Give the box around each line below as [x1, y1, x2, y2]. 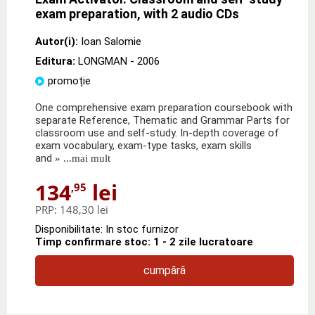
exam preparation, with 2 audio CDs [35, 6, 239, 21]
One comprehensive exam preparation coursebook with [35, 101, 292, 114]
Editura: [35, 54, 78, 67]
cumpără [143, 263, 186, 277]
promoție [48, 74, 91, 87]
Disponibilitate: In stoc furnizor [35, 222, 179, 236]
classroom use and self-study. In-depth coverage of [35, 126, 279, 139]
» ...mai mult [52, 152, 110, 164]
